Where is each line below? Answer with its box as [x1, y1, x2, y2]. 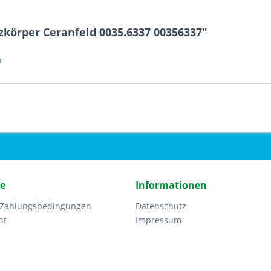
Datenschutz [135, 200, 186, 212]
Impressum [135, 214, 181, 226]
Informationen [135, 178, 207, 192]
